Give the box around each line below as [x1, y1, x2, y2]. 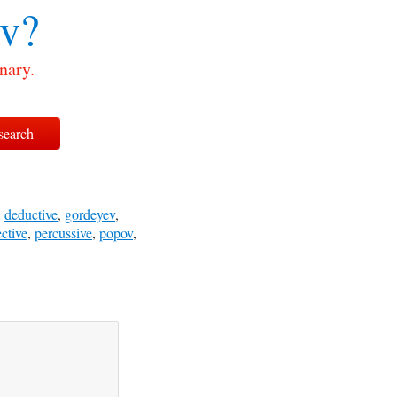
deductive [4, 205, 58, 223]
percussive [35, 223, 92, 242]
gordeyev [65, 205, 115, 223]
